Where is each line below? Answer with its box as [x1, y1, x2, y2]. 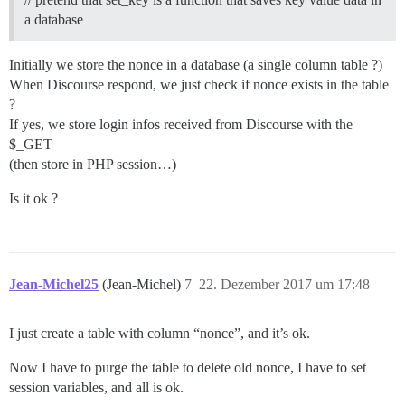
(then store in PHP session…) [9, 156, 176, 173]
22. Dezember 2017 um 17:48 [199, 277, 370, 293]
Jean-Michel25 [9, 277, 99, 293]
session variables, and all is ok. [9, 380, 184, 396]
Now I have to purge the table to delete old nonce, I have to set [9, 360, 366, 376]
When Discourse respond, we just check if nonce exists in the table [9, 77, 389, 93]
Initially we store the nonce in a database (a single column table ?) [9, 57, 382, 73]
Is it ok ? [9, 191, 58, 207]
